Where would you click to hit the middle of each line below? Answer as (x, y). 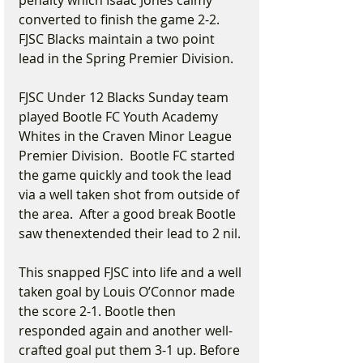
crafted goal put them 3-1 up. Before (131, 350)
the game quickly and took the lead (127, 175)
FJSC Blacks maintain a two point (118, 39)
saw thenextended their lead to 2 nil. (130, 233)
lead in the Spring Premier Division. (126, 58)
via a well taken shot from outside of (130, 194)
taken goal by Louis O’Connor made (128, 292)
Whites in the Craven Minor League (127, 136)
